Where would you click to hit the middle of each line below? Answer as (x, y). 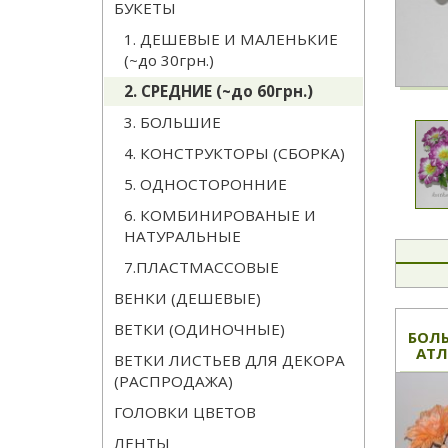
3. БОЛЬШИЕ (172, 122)
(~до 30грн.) (169, 60)
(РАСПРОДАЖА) (173, 381)
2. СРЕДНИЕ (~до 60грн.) (218, 91)
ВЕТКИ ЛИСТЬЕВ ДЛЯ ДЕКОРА (229, 360)
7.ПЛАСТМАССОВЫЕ (201, 267)
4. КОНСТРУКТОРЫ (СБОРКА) (234, 153)
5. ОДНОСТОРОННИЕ (205, 184)
